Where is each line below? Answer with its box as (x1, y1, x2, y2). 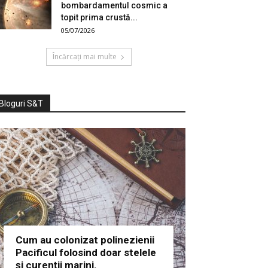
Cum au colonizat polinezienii (16, 234, 154, 246)
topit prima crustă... (61, 13, 138, 23)
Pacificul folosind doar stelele (16, 246, 156, 259)
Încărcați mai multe (52, 51, 117, 62)
